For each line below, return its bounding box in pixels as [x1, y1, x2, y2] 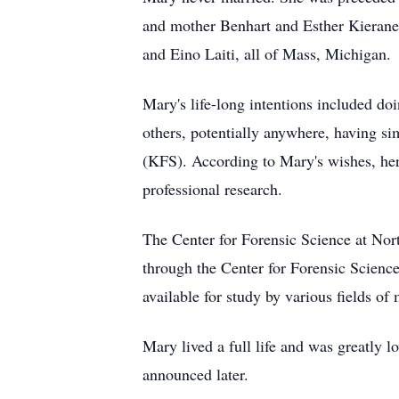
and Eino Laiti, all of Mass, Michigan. [142, 43, 391, 64]
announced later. [142, 363, 248, 385]
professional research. [142, 178, 282, 199]
